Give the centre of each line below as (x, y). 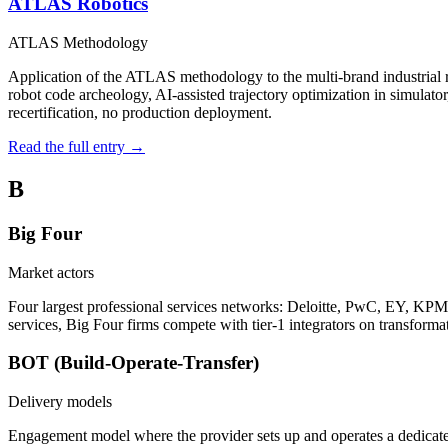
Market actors (51, 272)
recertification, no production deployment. (140, 112)
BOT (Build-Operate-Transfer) (133, 363)
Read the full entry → (76, 146)
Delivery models (60, 401)
